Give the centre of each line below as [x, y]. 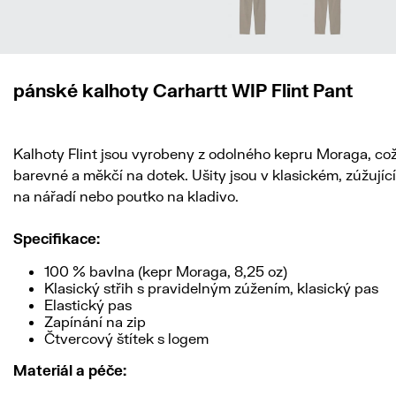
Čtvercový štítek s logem [126, 338]
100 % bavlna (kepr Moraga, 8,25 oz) [166, 271]
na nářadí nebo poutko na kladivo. [126, 196]
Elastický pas [88, 305]
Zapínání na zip [95, 321]
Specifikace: [57, 238]
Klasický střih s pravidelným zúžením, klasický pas [211, 288]
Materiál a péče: [70, 370]
